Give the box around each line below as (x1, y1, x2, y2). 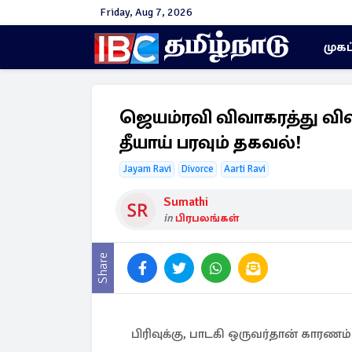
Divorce (181, 163, 214, 175)
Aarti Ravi (224, 163, 266, 175)
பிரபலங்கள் (175, 211, 239, 225)
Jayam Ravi (123, 163, 171, 175)
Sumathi (163, 194, 208, 210)
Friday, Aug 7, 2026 (100, 5, 192, 19)
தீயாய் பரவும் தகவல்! (119, 130, 301, 154)
